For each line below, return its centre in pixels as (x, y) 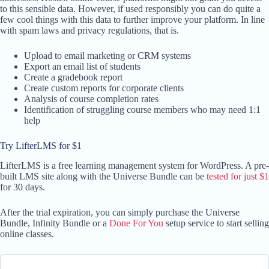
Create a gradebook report (73, 77)
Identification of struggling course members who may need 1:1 (142, 110)
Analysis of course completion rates (91, 99)
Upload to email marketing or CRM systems (107, 56)
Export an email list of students (82, 67)
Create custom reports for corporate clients (104, 88)
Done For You (136, 223)
